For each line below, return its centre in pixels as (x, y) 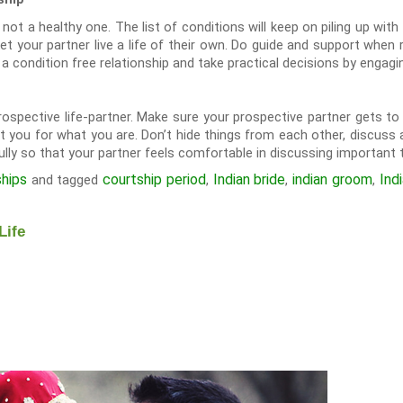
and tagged (64, 180)
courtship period (154, 179)
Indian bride (249, 179)
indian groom (332, 179)
